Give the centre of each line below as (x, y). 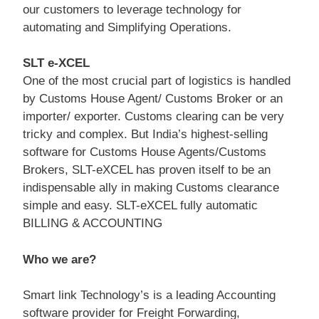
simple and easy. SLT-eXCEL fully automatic (140, 205)
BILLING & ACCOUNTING (93, 223)
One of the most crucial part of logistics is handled (157, 81)
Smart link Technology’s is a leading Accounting (149, 295)
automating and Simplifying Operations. (127, 27)
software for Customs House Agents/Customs (145, 152)
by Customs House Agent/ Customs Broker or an (153, 99)
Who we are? (59, 259)
